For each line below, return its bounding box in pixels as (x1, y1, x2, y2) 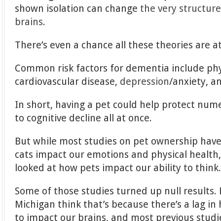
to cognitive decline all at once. (15, 112, 152, 124)
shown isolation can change (15, 2, 141, 14)
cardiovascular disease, (15, 75, 120, 87)
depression (120, 75, 170, 87)
